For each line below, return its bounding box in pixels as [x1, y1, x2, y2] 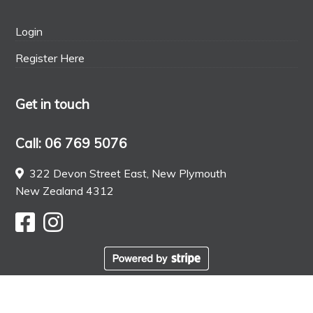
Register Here [15, 51, 85, 66]
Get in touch [15, 96, 90, 113]
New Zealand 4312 [15, 183, 115, 198]
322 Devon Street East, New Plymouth [27, 166, 227, 180]
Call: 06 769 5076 [15, 134, 128, 152]
